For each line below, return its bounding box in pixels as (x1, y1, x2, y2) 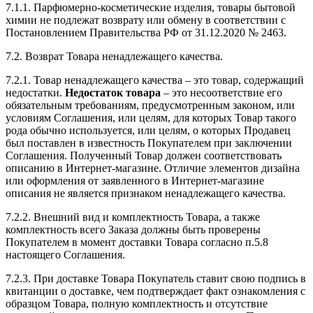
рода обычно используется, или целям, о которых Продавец (6, 124, 291, 137)
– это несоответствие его (161, 87, 282, 99)
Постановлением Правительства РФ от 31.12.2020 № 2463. (6, 27, 286, 39)
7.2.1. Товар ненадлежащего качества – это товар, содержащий (6, 74, 304, 87)
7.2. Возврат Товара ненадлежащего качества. (6, 50, 223, 63)
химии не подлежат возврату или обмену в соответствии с (6, 14, 286, 27)
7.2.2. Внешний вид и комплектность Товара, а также (6, 211, 260, 224)
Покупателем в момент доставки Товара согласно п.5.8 (6, 236, 268, 249)
